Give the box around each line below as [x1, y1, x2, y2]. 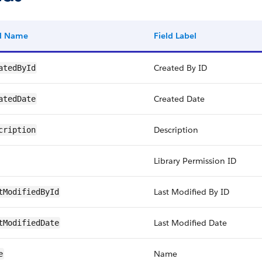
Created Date [154, 94, 205, 104]
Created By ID [154, 63, 207, 73]
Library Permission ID [154, 156, 236, 166]
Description [154, 125, 198, 135]
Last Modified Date [154, 218, 227, 228]
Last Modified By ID [154, 187, 229, 197]
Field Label [154, 30, 196, 41]
